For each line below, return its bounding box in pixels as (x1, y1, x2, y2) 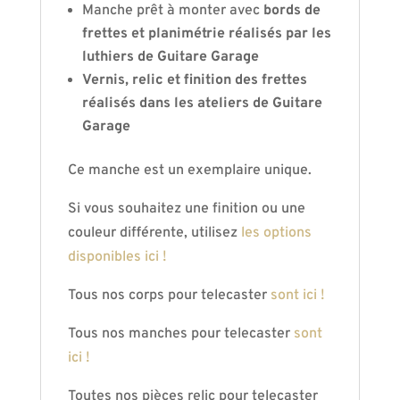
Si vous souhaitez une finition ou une (67, 200, 305, 218)
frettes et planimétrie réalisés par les (81, 25, 331, 43)
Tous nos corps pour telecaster (67, 287, 271, 304)
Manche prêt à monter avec (81, 2, 263, 20)
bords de (262, 2, 321, 20)
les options (240, 224, 312, 242)
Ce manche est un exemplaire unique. (67, 162, 312, 179)
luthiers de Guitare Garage (81, 48, 259, 66)
